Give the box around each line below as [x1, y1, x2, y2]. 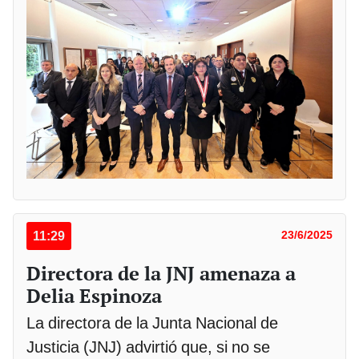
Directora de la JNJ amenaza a [26, 260, 296, 286]
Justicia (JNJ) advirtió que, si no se [26, 337, 270, 357]
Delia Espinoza [26, 282, 162, 309]
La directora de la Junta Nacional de [26, 313, 278, 333]
